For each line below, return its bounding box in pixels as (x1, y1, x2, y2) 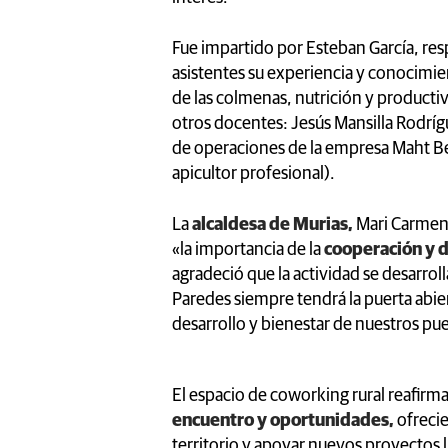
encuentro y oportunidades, (172, 411, 397, 430)
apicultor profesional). (172, 164, 335, 183)
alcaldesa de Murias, (189, 215, 353, 234)
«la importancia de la (172, 240, 324, 259)
